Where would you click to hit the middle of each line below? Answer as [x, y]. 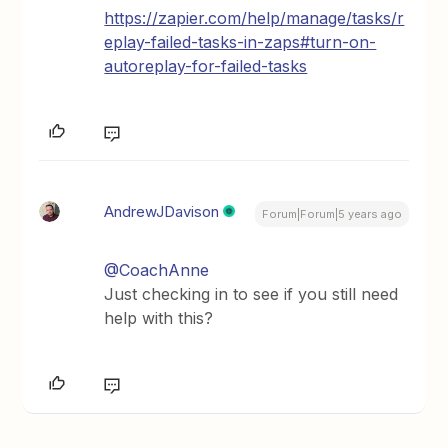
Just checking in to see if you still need [251, 294]
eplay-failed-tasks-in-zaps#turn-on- [240, 42]
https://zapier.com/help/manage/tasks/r [254, 18]
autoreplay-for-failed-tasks [206, 66]
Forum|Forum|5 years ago [331, 214]
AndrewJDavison [162, 211]
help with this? [161, 318]
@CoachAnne [157, 270]
